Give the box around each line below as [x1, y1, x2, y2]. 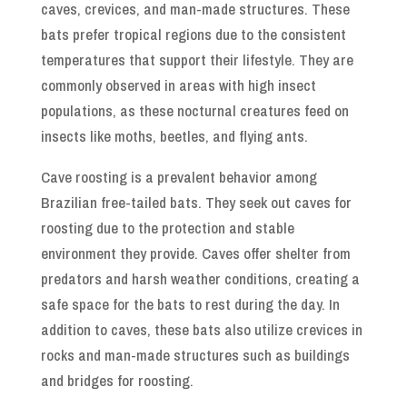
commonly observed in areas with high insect [40, 74, 316, 95]
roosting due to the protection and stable [40, 216, 294, 238]
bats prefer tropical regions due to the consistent [40, 23, 346, 45]
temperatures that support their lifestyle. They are [40, 48, 353, 70]
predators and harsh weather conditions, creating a [40, 267, 360, 289]
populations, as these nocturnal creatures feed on [40, 99, 349, 121]
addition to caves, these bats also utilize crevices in [40, 318, 362, 340]
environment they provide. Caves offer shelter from [40, 242, 351, 263]
